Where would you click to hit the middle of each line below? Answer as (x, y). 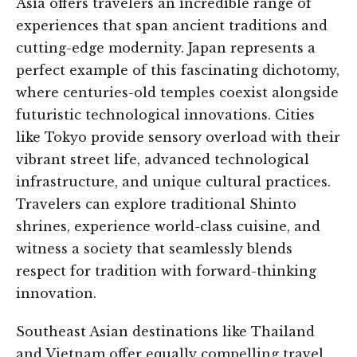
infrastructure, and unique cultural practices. (173, 182)
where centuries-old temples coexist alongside (177, 93)
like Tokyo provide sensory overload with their (178, 137)
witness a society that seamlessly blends (154, 249)
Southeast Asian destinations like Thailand (165, 332)
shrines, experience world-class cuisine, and (168, 227)
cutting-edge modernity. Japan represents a (166, 48)
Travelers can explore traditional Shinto (156, 204)
